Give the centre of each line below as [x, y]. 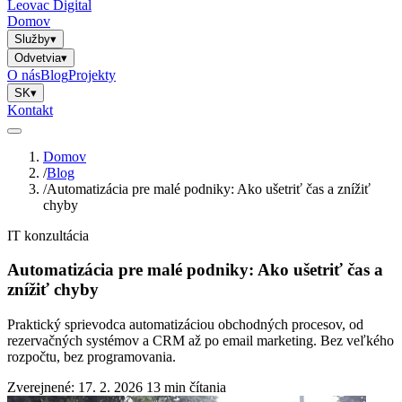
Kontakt [30, 109]
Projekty [92, 74]
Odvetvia [38, 57]
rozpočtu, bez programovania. [92, 356]
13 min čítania [184, 387]
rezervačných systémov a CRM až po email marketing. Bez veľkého [201, 340]
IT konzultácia [48, 235]
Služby [32, 39]
